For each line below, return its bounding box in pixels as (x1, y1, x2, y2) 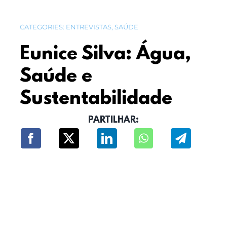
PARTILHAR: (88, 115, 139, 126)
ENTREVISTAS (65, 22, 111, 31)
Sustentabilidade (19, 88, 172, 110)
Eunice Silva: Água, (19, 43, 191, 65)
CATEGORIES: (19, 22, 66, 31)
